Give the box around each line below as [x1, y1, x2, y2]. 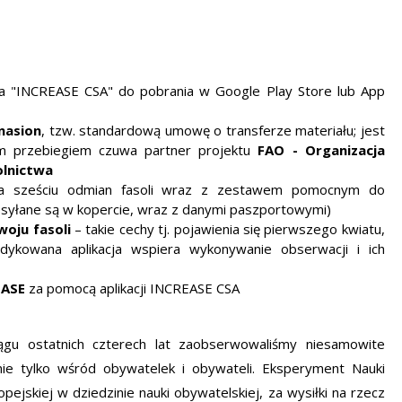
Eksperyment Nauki [261, 359, 385, 377]
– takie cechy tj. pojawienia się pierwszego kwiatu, [70, 220, 385, 238]
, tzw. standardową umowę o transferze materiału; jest [41, 121, 385, 139]
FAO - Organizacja [258, 141, 385, 159]
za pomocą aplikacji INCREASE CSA [25, 279, 240, 297]
